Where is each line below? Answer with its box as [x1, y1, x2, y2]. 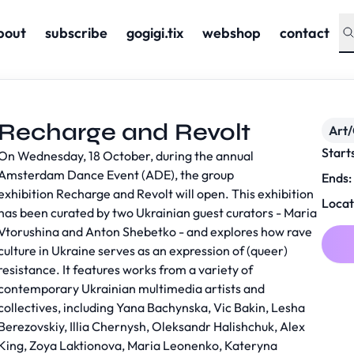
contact [279, 24, 330, 42]
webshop [201, 24, 261, 42]
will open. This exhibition [175, 186, 314, 201]
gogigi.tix [126, 24, 183, 42]
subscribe [44, 24, 107, 42]
